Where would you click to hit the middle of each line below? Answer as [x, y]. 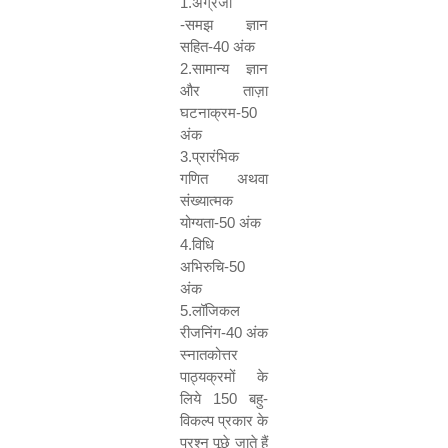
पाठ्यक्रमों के [224, 376]
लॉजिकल [216, 310]
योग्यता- [199, 222]
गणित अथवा [224, 178]
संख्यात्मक [206, 200]
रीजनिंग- [203, 332]
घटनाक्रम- [210, 112]
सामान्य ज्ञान [230, 68]
